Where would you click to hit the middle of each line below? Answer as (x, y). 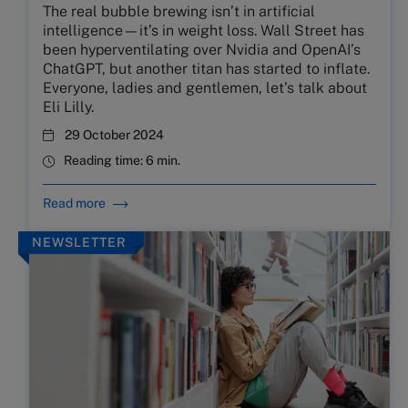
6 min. (163, 160)
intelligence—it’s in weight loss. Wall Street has (204, 31)
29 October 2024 (114, 135)
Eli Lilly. (68, 107)
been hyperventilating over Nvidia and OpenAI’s (202, 50)
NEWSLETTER (79, 242)
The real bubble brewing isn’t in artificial (179, 11)
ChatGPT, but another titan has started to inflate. (206, 69)
